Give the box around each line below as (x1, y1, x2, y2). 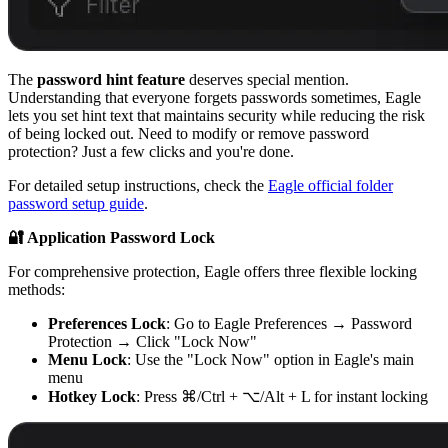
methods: (8, 280, 65, 298)
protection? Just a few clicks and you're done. (8, 142, 294, 160)
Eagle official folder (268, 176, 393, 194)
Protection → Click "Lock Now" (48, 332, 257, 350)
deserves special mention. (185, 70, 349, 88)
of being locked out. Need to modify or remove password (8, 124, 369, 142)
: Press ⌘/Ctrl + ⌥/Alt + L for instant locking (136, 387, 428, 405)
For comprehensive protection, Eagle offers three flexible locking (8, 262, 417, 280)
